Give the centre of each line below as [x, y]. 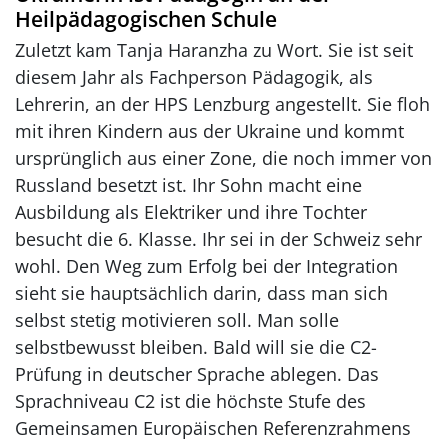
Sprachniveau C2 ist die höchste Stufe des [190, 400]
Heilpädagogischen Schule [146, 18]
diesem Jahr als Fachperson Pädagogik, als [194, 76]
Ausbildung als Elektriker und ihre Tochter [191, 211]
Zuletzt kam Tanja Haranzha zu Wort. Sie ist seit [214, 49]
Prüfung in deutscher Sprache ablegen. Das [197, 373]
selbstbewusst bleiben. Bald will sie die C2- [196, 346]
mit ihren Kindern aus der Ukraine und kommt [209, 130]
